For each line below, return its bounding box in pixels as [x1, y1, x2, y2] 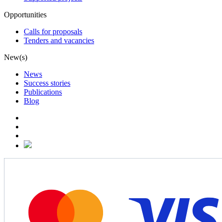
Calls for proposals [24, 27, 82, 36]
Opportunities [4, 10, 47, 19]
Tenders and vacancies [24, 36, 94, 45]
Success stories [24, 78, 70, 87]
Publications [24, 87, 62, 96]
